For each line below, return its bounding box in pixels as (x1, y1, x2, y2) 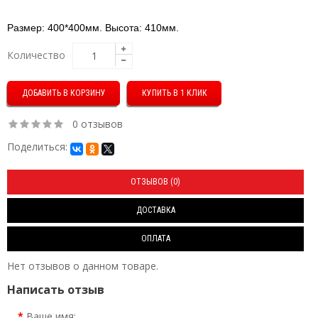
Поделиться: (7, 140, 67, 153)
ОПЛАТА (141, 234, 170, 243)
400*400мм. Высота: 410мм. (48, 22, 182, 33)
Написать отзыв (7, 282, 104, 297)
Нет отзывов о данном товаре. (7, 259, 158, 273)
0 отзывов (72, 117, 123, 131)
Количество (7, 48, 65, 62)
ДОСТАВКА (136, 205, 175, 215)
